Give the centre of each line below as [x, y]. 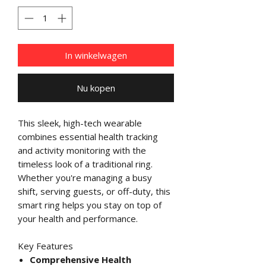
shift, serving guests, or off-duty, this [94, 191]
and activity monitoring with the [82, 150]
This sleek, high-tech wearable [80, 123]
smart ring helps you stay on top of [90, 205]
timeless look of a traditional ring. [85, 164]
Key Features [45, 246]
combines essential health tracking [88, 136]
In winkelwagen [96, 55]
